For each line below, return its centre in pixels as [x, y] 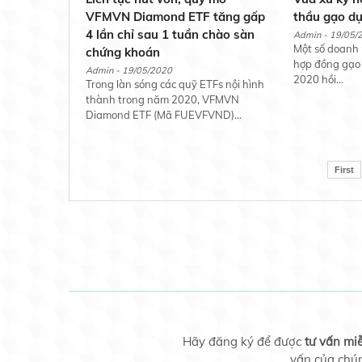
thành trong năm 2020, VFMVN [162, 99]
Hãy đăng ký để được [244, 341]
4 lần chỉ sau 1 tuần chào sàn [170, 34]
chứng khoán [122, 52]
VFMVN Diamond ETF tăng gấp [175, 16]
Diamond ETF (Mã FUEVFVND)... [163, 114]
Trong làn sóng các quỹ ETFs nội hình [175, 84]
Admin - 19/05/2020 [128, 70]
